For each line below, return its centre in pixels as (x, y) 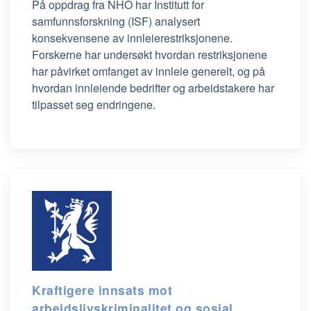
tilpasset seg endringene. (94, 104)
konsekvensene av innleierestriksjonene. (132, 38)
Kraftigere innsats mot (102, 290)
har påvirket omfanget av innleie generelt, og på (149, 71)
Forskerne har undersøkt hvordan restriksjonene (150, 54)
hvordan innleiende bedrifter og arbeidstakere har (153, 88)
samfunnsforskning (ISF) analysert (116, 21)
